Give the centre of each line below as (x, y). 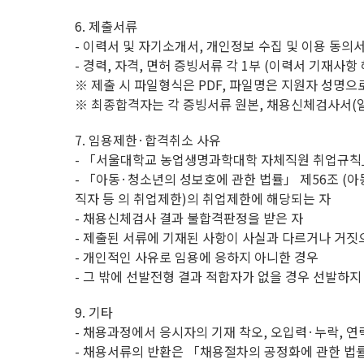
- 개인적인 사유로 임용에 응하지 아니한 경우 (197, 257)
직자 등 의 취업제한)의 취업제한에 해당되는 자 (203, 198)
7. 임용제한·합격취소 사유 (148, 140)
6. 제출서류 (106, 26)
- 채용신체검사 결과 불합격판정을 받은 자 (189, 218)
